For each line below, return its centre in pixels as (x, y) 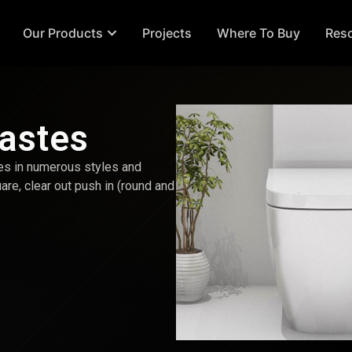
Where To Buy (259, 33)
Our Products (63, 33)
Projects (167, 33)
